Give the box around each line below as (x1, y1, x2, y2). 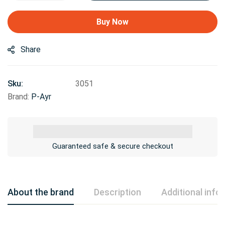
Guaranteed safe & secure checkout (52, 141, 173, 151)
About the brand (8, 186, 74, 197)
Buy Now (96, 17, 129, 27)
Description (94, 186, 141, 197)
